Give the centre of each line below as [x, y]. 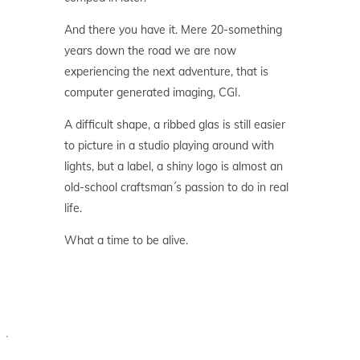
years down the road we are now [150, 51]
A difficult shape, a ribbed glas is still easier [175, 125]
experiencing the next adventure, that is [166, 72]
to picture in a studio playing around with [169, 145]
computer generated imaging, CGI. [152, 92]
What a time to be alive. [126, 240]
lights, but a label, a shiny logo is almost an [174, 166]
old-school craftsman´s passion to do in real [176, 187]
